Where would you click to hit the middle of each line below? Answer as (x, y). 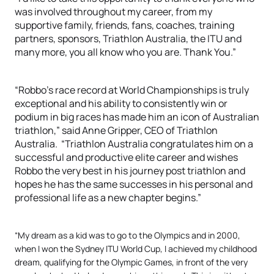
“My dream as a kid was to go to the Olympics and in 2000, (128, 235)
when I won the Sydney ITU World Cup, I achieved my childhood (136, 249)
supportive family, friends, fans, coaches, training (124, 25)
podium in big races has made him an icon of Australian (137, 117)
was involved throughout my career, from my (113, 12)
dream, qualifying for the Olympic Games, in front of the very (131, 262)
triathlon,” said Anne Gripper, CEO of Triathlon (116, 130)
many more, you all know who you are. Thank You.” (125, 52)
